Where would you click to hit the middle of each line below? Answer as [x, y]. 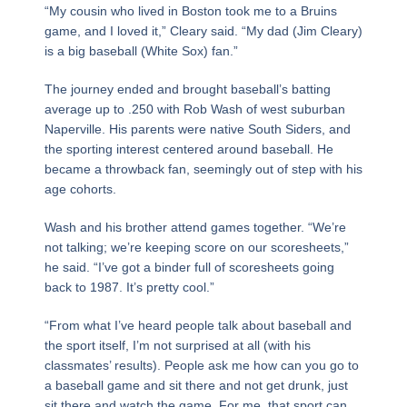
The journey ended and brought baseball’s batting [187, 89]
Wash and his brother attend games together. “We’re [195, 227]
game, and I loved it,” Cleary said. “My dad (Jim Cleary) [203, 30]
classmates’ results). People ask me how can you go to [201, 365]
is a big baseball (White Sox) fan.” [141, 50]
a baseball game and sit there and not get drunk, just [196, 385]
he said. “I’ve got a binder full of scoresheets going [189, 267]
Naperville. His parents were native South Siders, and [197, 129]
